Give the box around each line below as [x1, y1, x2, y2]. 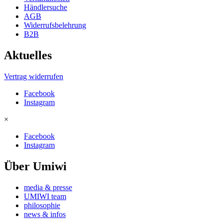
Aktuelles [4, 49, 52, 62]
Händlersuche [24, 3, 67, 12]
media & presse [24, 183, 72, 192]
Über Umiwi [4, 160, 67, 173]
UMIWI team [24, 192, 66, 201]
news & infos [24, 210, 66, 219]
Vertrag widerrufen [4, 72, 63, 81]
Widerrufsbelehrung [24, 21, 86, 30]
